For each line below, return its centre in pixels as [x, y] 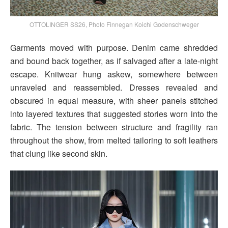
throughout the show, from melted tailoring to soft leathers [114, 140]
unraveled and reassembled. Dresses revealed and [114, 88]
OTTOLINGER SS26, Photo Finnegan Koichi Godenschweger [114, 24]
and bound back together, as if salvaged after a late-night [114, 61]
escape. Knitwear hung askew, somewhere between [114, 74]
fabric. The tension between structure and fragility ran [114, 127]
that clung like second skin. [59, 154]
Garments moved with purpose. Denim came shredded [114, 48]
